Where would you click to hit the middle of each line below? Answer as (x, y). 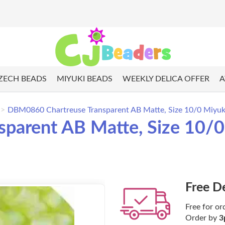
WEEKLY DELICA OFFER (166, 79)
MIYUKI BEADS (84, 79)
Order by (202, 218)
